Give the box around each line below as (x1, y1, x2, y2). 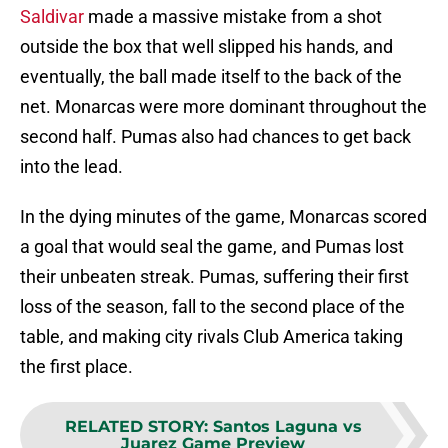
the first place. (20, 356, 133, 378)
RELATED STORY (64, 417, 204, 437)
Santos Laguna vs (212, 417, 362, 437)
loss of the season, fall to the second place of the (20, 296, 405, 318)
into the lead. (20, 156, 123, 178)
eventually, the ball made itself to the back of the (20, 66, 402, 88)
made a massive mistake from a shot (84, 6, 382, 28)
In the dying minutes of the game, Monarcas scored (20, 206, 427, 228)
